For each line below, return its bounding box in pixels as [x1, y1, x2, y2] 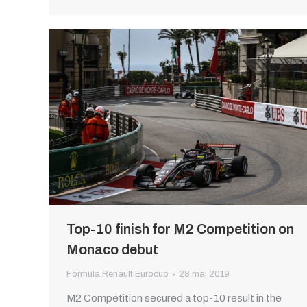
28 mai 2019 [179, 269, 230, 280]
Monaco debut [66, 242, 158, 258]
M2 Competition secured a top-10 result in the [66, 293, 282, 304]
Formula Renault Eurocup [66, 269, 169, 280]
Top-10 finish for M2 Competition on [66, 221, 294, 237]
